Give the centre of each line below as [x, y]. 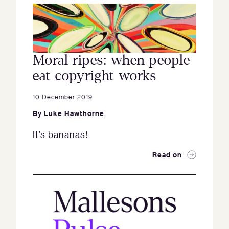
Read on [167, 155]
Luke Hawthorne [74, 113]
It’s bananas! [60, 134]
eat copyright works [95, 76]
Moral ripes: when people [111, 60]
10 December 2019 [63, 96]
